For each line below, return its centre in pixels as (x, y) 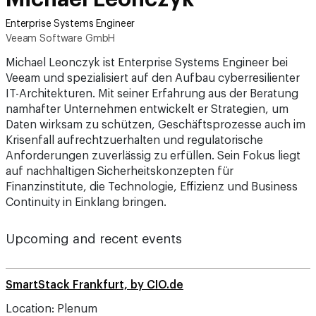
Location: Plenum (51, 309)
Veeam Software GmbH (61, 39)
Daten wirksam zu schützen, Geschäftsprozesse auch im (156, 125)
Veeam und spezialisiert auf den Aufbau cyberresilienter (153, 78)
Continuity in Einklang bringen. (86, 202)
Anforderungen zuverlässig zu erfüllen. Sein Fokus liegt (153, 156)
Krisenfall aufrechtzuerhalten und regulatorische (134, 140)
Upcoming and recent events (94, 239)
